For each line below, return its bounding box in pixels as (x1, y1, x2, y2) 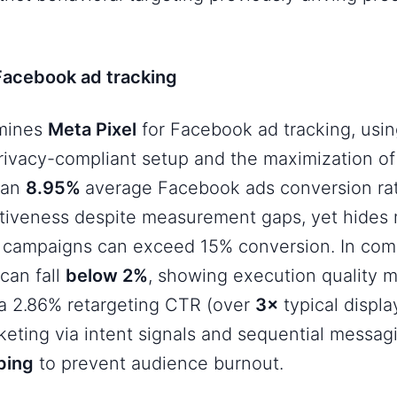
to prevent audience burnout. (34, 353, 284, 375)
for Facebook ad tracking (136, 119, 352, 141)
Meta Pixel (48, 119, 137, 141)
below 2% (66, 265, 149, 287)
